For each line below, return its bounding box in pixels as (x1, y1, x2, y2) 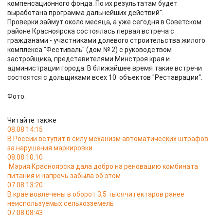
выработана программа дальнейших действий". (7, 9, 163, 17)
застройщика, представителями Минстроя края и (7, 55, 170, 63)
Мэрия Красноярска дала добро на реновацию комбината (9, 163, 198, 170)
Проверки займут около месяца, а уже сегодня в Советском (7, 18, 201, 26)
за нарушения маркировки (7, 144, 92, 152)
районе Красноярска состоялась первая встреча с (7, 27, 174, 35)
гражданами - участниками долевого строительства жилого (7, 36, 205, 44)
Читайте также (7, 116, 56, 124)
